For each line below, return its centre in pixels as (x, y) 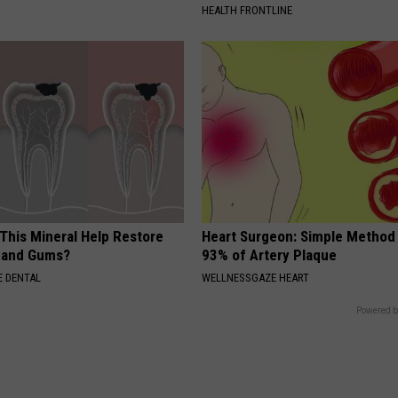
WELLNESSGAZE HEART (256, 277)
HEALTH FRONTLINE (247, 10)
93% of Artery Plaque (270, 255)
